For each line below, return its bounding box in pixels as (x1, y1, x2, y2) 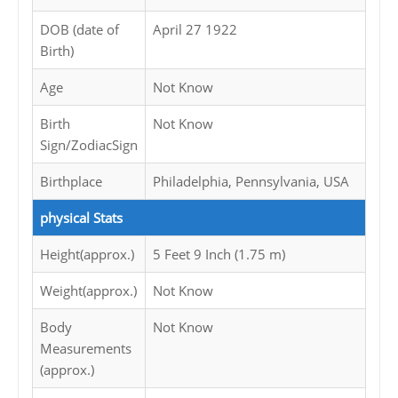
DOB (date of (40, 20, 119, 39)
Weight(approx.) (40, 282, 137, 300)
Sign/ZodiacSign (40, 136, 138, 155)
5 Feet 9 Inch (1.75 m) (153, 245, 285, 264)
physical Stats (40, 209, 123, 227)
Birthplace (40, 172, 102, 191)
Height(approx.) (40, 245, 134, 264)
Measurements (40, 339, 131, 358)
